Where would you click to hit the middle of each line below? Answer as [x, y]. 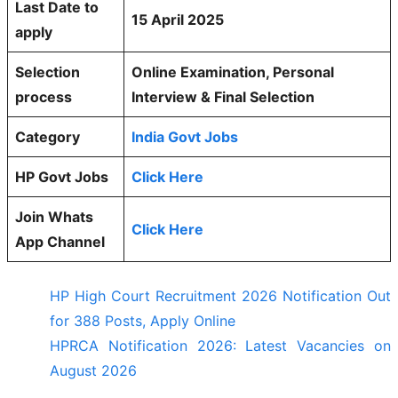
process [44, 96]
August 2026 [93, 370]
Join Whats [54, 216]
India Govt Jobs [185, 136]
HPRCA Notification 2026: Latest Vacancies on [220, 345]
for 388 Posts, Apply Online [143, 320]
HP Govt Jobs [62, 176]
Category [48, 136]
